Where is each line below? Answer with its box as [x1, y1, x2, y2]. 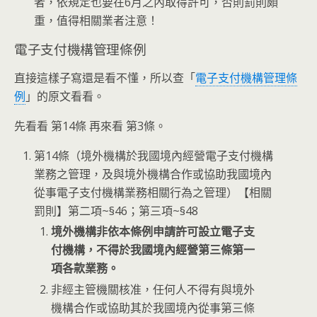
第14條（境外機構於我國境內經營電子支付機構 [34, 147, 274, 163]
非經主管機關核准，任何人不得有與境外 [51, 281, 255, 297]
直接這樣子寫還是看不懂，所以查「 [14, 69, 195, 86]
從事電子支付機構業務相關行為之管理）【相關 [34, 184, 272, 200]
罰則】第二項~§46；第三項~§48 [34, 202, 199, 219]
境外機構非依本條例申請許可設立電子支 [51, 224, 255, 240]
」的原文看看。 [25, 88, 105, 104]
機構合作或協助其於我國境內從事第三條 [51, 299, 255, 316]
